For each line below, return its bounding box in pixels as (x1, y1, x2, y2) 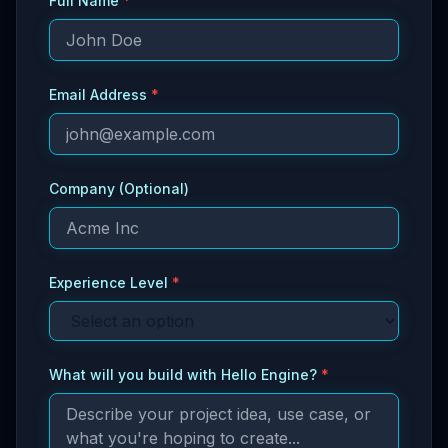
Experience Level (49, 274, 168, 291)
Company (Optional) (49, 180, 189, 197)
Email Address (49, 86, 147, 103)
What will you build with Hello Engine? (49, 366, 317, 383)
